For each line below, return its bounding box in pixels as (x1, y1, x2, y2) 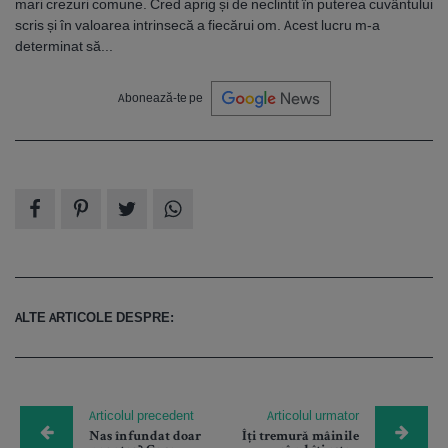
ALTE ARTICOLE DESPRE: (15, 308, 174, 326)
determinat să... (15, 36, 113, 55)
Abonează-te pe (117, 90, 203, 106)
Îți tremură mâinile (242, 429, 359, 444)
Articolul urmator (267, 406, 359, 424)
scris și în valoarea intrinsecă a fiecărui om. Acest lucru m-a (15, 15, 380, 34)
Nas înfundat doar (89, 429, 201, 444)
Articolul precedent (89, 406, 194, 424)
